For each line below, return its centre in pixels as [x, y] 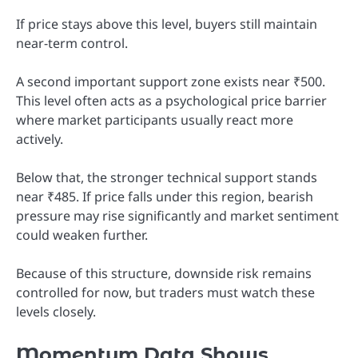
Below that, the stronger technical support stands [167, 178]
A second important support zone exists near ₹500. [171, 82]
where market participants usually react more [155, 120]
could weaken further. [82, 235]
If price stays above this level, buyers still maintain [167, 24]
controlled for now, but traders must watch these [165, 293]
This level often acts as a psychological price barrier [171, 101]
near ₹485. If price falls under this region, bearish [165, 197]
